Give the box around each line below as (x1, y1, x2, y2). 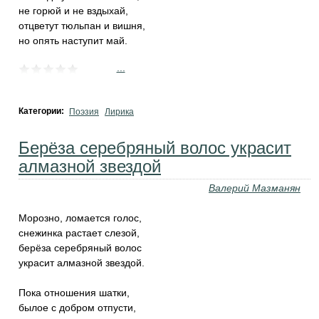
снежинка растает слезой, (19, 227, 140, 239)
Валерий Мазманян (209, 182, 300, 194)
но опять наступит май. (19, 35, 127, 46)
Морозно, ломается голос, (19, 212, 142, 224)
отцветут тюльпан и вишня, (19, 20, 145, 31)
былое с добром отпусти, (19, 302, 136, 313)
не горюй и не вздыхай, (19, 5, 128, 16)
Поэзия (69, 107, 99, 117)
